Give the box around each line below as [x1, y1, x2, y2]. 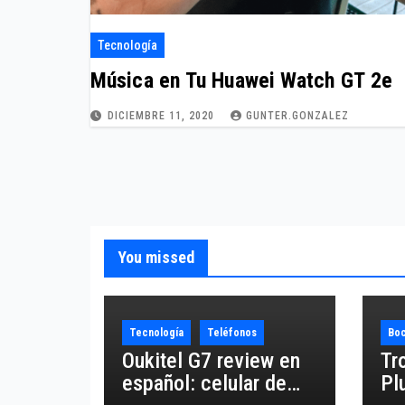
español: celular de [122, 371, 287, 396]
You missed [118, 248, 194, 267]
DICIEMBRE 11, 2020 [108, 109, 218, 122]
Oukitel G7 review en [122, 348, 300, 373]
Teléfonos [207, 326, 257, 339]
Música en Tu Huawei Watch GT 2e [90, 68, 393, 93]
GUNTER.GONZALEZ [246, 109, 349, 122]
